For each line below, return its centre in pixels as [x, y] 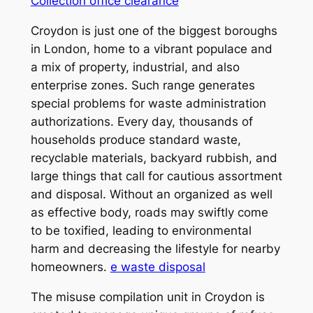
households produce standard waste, [136, 139]
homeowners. [70, 267]
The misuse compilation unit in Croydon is [147, 297]
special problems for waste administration [148, 103]
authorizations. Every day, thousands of [141, 121]
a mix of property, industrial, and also [135, 67]
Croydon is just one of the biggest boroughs [154, 30]
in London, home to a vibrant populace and [151, 49]
